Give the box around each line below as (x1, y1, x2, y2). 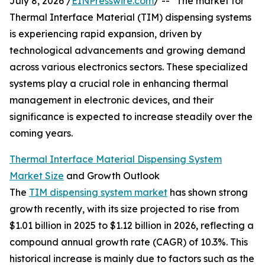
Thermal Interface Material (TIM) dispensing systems (9, 11, 251, 24)
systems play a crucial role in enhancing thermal (9, 77, 228, 90)
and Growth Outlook (64, 170, 160, 182)
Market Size (9, 170, 64, 182)
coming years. (9, 127, 73, 140)
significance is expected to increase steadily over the (9, 111, 253, 123)
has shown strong (167, 186, 248, 199)
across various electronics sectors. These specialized (9, 61, 248, 73)
